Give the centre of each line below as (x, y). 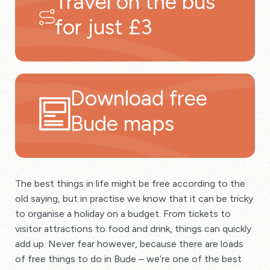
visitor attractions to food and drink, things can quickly (133, 229)
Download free (139, 99)
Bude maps (122, 124)
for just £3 (103, 27)
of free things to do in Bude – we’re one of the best (128, 259)
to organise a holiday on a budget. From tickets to (123, 214)
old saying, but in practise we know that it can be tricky (134, 199)
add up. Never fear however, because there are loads (129, 244)
